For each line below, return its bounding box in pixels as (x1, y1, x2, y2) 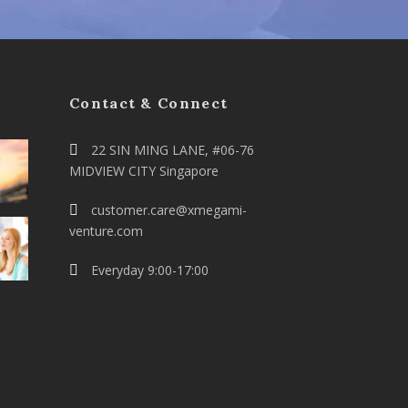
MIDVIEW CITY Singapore (69, 162, 219, 179)
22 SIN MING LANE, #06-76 (87, 141, 254, 158)
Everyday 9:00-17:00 (87, 261, 209, 279)
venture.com (69, 222, 143, 240)
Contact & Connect (69, 94, 229, 112)
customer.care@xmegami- (87, 201, 247, 219)
